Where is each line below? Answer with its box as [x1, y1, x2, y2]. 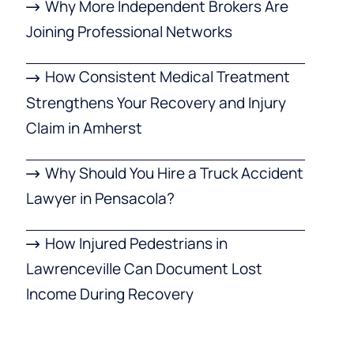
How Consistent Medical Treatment [45, 66, 291, 88]
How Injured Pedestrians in [45, 233, 228, 254]
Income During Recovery [25, 284, 194, 305]
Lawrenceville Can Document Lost [25, 258, 262, 280]
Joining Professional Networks [25, 21, 232, 43]
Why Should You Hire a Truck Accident [45, 162, 304, 183]
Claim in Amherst [25, 117, 142, 138]
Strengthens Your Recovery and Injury [25, 92, 286, 113]
